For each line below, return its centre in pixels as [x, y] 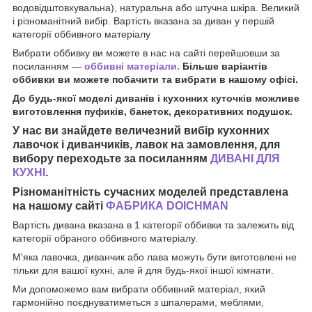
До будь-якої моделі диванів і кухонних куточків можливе [156, 98]
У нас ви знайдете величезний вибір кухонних [141, 130]
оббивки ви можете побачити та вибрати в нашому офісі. [155, 79]
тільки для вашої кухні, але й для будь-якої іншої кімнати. [143, 270]
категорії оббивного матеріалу [81, 34]
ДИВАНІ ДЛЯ [245, 158]
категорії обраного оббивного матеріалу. [105, 238]
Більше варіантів [224, 66]
